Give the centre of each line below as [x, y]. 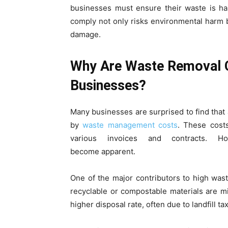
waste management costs [130, 125]
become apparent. [103, 151]
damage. [85, 34]
